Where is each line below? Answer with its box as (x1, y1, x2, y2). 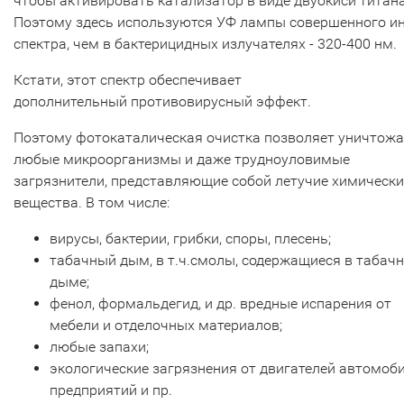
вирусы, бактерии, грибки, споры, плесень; (50, 230, 331, 248)
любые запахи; (50, 338, 149, 356)
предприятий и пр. (50, 381, 172, 399)
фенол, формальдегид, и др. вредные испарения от (50, 295, 391, 313)
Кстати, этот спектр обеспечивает (14, 71, 242, 89)
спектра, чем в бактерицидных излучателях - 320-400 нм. (14, 35, 400, 53)
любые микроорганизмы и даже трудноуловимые (14, 151, 350, 169)
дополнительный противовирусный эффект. (14, 93, 315, 111)
